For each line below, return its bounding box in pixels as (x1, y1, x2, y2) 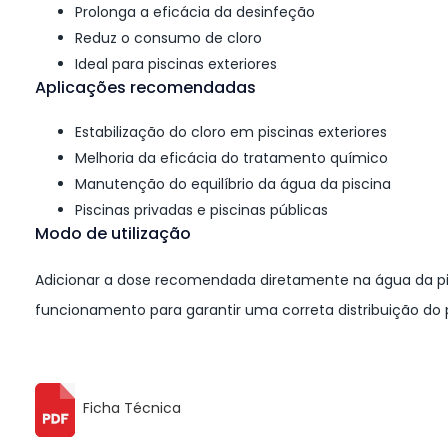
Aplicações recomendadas (35, 76, 256, 100)
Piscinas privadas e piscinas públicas (75, 200, 328, 221)
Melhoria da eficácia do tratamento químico (75, 148, 388, 169)
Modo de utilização (35, 222, 191, 246)
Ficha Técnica (83, 398, 181, 419)
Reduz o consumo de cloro (75, 28, 262, 49)
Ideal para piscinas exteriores (75, 54, 277, 75)
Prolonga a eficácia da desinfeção (75, 2, 315, 23)
